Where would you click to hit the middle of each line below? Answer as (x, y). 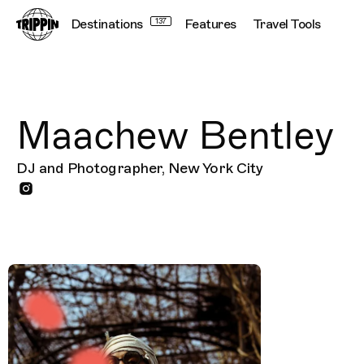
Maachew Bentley (175, 136)
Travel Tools (286, 24)
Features (210, 24)
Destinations (106, 24)
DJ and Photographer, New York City (139, 168)
